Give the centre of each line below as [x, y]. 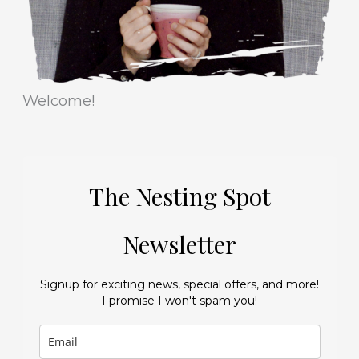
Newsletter [179, 245]
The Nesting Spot [179, 197]
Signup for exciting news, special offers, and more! [179, 285]
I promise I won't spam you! [179, 301]
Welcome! [59, 101]
